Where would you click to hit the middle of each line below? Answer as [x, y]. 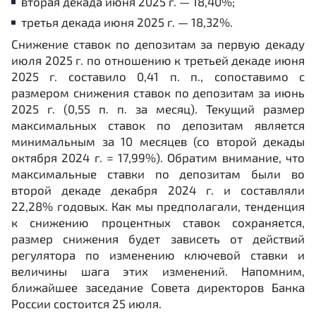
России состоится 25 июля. [86, 303]
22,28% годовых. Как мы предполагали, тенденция [158, 206]
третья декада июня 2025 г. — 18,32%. [127, 22]
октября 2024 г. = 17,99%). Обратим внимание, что [158, 157]
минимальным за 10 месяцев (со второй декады [158, 141]
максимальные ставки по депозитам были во [158, 174]
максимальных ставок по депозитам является [158, 125]
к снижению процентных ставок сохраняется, [158, 222]
